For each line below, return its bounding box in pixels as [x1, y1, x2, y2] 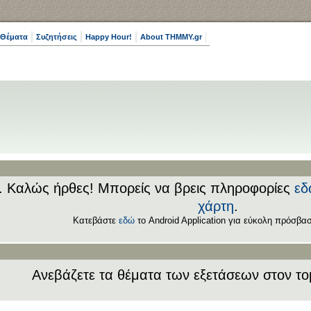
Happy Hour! [85, 33, 132, 41]
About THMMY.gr [140, 33, 202, 41]
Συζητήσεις [36, 33, 77, 41]
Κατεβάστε [73, 215, 119, 226]
